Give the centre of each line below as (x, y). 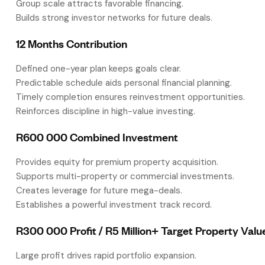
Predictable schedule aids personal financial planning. (124, 83)
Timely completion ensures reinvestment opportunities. (130, 97)
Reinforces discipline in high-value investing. (106, 112)
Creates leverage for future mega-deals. (99, 191)
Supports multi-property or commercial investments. (125, 177)
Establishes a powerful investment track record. (114, 205)
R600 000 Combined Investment (97, 137)
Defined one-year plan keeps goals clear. (98, 69)
